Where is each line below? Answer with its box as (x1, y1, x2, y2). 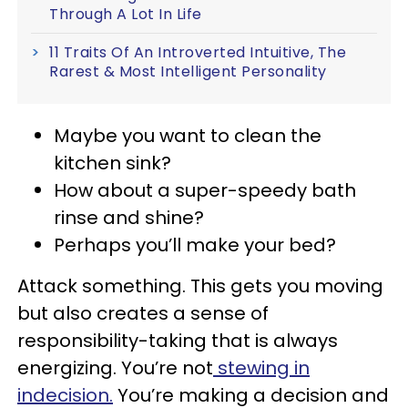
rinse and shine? (54, 204, 209, 230)
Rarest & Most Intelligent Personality (49, 60, 327, 82)
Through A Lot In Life (49, 3, 202, 25)
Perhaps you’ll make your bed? (54, 231, 341, 258)
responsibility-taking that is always (17, 327, 338, 353)
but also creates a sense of (17, 300, 269, 326)
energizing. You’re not (17, 354, 213, 381)
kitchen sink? (54, 149, 176, 176)
